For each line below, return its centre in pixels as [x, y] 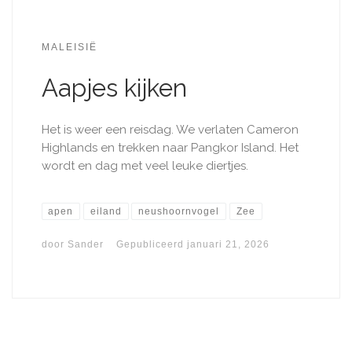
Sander [85, 245]
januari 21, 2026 [228, 245]
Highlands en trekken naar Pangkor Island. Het [170, 148]
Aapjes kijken [114, 88]
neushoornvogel [179, 212]
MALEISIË [69, 47]
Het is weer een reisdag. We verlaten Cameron [170, 130]
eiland [106, 212]
